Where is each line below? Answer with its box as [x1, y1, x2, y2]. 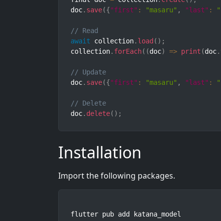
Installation [58, 142, 142, 163]
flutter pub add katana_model [71, 210, 181, 219]
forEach [114, 47, 142, 56]
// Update [71, 68, 106, 76]
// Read [71, 27, 98, 35]
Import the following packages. [58, 170, 175, 182]
